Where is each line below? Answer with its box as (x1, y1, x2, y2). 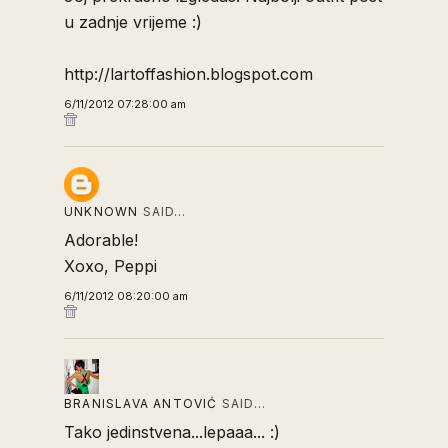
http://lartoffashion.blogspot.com (64, 64, 313, 84)
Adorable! (64, 230, 138, 250)
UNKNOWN (64, 204, 139, 219)
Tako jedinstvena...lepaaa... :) (64, 422, 280, 442)
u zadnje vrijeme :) (64, 12, 202, 32)
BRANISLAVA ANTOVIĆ (64, 396, 218, 411)
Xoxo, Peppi (64, 256, 157, 276)
